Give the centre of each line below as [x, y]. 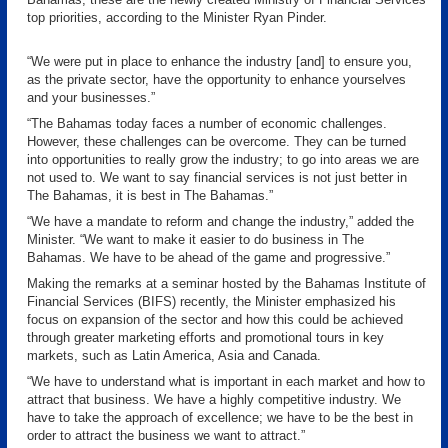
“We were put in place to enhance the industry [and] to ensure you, [219, 61]
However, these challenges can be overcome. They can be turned [216, 141]
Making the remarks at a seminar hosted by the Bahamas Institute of [226, 283]
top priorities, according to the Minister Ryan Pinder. [177, 17]
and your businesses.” [91, 97]
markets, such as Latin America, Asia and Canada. [174, 355]
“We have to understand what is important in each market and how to [226, 381]
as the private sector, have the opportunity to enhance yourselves [216, 79]
